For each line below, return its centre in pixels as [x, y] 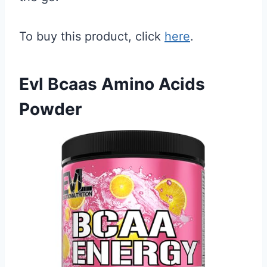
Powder [50, 109]
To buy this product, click [92, 36]
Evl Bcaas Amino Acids [112, 84]
